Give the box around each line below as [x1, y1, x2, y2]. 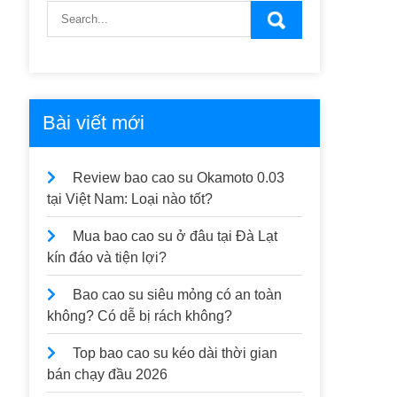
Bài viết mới [43, 112, 145, 134]
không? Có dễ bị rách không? [47, 308, 233, 323]
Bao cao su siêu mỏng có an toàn [73, 287, 283, 302]
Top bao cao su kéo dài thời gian [73, 346, 278, 361]
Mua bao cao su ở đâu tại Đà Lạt [73, 229, 278, 244]
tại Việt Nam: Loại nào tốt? [47, 191, 214, 206]
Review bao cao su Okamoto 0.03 [73, 170, 285, 185]
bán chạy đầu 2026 [47, 367, 172, 382]
